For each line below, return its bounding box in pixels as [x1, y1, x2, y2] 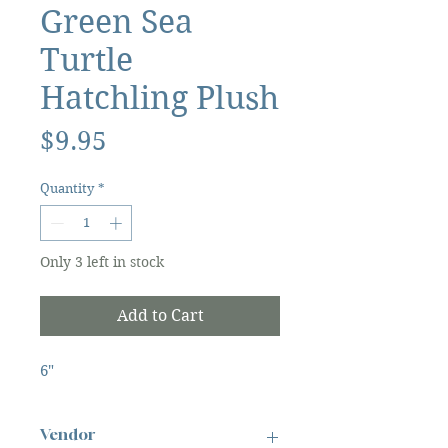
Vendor [40, 423, 95, 444]
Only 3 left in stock [40, 252, 164, 271]
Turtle [40, 40, 133, 79]
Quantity [40, 181, 94, 196]
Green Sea [40, 2, 193, 41]
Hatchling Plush [40, 78, 279, 117]
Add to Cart [116, 305, 204, 325]
